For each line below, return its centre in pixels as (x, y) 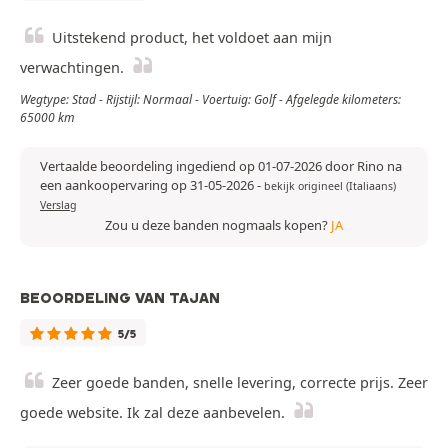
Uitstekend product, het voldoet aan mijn (192, 38)
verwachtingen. (72, 68)
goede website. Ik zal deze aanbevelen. (152, 413)
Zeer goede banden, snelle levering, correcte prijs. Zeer (240, 383)
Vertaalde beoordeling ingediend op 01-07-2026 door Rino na (221, 166)
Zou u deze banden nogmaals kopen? (218, 225)
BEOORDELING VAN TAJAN (120, 298)
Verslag (58, 205)
